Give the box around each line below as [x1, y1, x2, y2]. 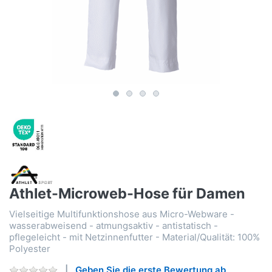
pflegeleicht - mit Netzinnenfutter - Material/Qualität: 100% [9, 231, 260, 243]
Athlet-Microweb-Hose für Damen [9, 184, 245, 202]
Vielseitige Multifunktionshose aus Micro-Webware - [9, 208, 234, 220]
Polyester [9, 242, 50, 254]
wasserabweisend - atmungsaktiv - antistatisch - [9, 219, 218, 231]
